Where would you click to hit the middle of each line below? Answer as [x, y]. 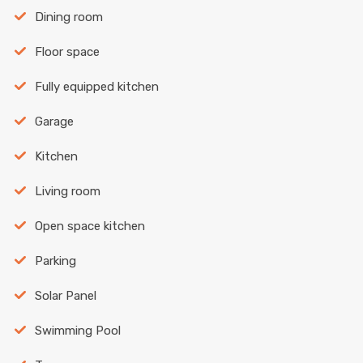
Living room [67, 191]
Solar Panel [65, 295]
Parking [55, 261]
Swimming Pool [77, 330]
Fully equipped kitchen [96, 86]
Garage [54, 121]
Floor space [67, 51]
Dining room [68, 17]
